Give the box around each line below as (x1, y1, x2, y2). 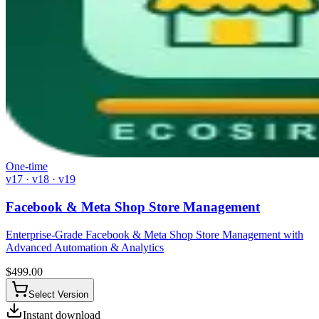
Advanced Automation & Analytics (6, 241, 164, 253)
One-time (6, 160, 48, 173)
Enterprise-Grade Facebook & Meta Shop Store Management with (6, 228, 303, 241)
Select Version (28, 288, 88, 300)
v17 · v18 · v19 (6, 173, 75, 186)
